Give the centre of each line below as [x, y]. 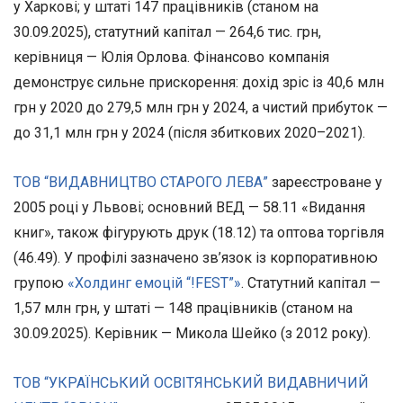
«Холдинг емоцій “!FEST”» [154, 282]
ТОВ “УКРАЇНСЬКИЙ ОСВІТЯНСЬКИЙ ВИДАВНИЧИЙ [191, 383]
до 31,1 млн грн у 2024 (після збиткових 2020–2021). [189, 132]
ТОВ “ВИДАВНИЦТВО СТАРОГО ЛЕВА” [141, 182]
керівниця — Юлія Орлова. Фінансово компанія [171, 57]
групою [40, 282]
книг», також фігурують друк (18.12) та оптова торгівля [199, 232]
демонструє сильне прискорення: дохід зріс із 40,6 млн [199, 82]
